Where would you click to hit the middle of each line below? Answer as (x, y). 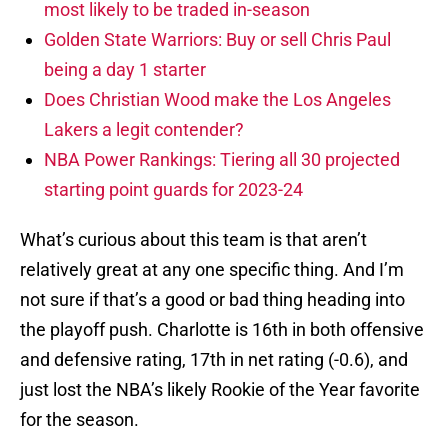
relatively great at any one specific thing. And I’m (212, 270)
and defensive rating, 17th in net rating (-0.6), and (214, 360)
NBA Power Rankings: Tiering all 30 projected (222, 160)
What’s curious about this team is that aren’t (193, 240)
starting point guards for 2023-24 (173, 190)
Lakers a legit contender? (144, 130)
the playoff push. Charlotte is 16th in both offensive (222, 330)
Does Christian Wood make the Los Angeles (217, 100)
